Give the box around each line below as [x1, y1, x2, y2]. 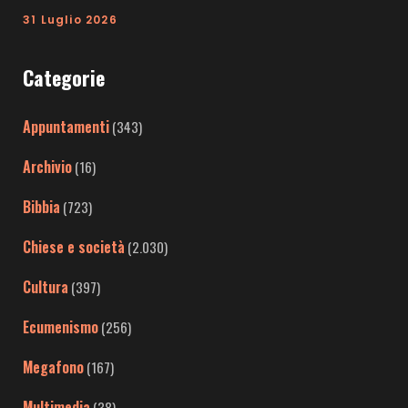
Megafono [23, 356, 84, 379]
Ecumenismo [23, 316, 98, 339]
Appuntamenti [23, 116, 109, 138]
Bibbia [23, 196, 60, 219]
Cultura [23, 276, 68, 299]
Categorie [23, 63, 105, 93]
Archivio [23, 156, 72, 178]
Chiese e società [23, 236, 125, 259]
